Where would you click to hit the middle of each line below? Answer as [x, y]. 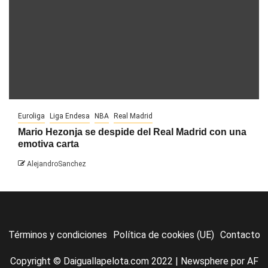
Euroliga [31, 116]
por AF [243, 261]
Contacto [240, 234]
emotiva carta [48, 144]
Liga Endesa [70, 116]
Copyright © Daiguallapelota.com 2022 [92, 261]
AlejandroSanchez [57, 164]
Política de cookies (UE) [163, 234]
